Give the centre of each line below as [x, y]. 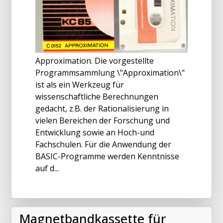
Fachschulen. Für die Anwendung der [103, 144]
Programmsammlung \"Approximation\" [110, 72]
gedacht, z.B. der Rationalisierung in [102, 108]
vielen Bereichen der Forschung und [103, 120]
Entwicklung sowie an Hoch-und [95, 132]
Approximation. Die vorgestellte [95, 60]
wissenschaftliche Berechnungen [97, 96]
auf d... [47, 168]
